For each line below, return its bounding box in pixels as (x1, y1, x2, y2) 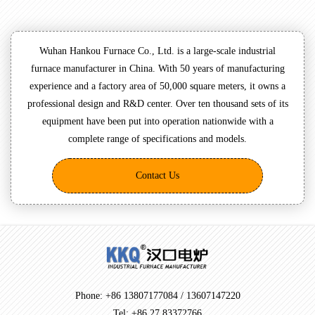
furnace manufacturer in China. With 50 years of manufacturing (30, 63, 285, 75)
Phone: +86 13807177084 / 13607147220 (75, 290, 240, 301)
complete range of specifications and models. (68, 134, 247, 145)
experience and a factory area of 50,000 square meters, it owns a (30, 81, 285, 92)
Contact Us (136, 170, 179, 181)
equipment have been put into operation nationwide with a (41, 116, 274, 127)
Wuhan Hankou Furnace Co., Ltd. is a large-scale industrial (39, 46, 276, 57)
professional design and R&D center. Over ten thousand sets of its (27, 98, 288, 110)
